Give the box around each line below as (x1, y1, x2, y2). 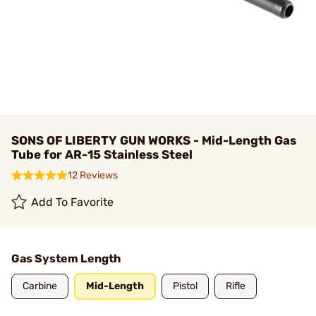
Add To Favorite (31, 195, 114, 209)
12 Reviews (68, 169, 118, 181)
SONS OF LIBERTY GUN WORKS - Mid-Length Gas (11, 133, 296, 147)
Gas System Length (11, 252, 121, 265)
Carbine (23, 280, 57, 292)
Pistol (173, 280, 197, 292)
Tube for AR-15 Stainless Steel (11, 147, 193, 162)
